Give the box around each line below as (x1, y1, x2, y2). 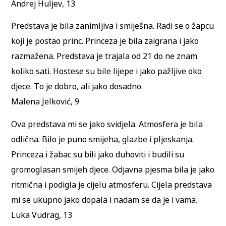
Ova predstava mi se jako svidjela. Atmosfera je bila (11, 118, 203, 130)
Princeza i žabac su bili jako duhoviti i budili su (11, 148, 185, 160)
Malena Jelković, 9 (11, 96, 80, 107)
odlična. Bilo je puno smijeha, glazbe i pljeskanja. (11, 133, 194, 145)
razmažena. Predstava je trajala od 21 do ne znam (11, 50, 198, 62)
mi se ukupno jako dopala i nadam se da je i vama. (11, 194, 198, 205)
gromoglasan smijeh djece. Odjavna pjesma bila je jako (11, 163, 215, 175)
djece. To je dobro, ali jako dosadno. (11, 81, 143, 92)
